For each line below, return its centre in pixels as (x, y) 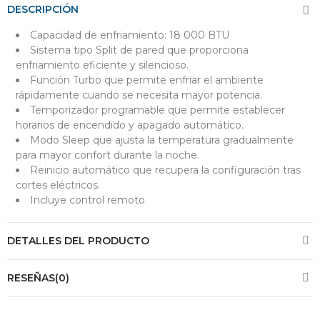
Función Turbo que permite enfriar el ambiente (147, 80)
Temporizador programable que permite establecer (157, 110)
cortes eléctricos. (58, 185)
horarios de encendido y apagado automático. (130, 125)
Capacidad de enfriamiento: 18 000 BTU (130, 35)
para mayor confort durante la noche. (107, 155)
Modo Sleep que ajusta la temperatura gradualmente (162, 140)
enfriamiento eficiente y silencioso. (102, 65)
